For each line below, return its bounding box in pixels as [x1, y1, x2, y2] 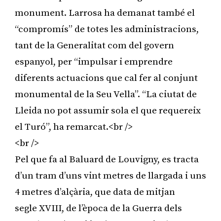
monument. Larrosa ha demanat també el [15, 7, 195, 19]
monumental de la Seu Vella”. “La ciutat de [15, 88, 197, 100]
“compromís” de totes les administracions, [15, 23, 199, 35]
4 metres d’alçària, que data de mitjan [15, 186, 175, 198]
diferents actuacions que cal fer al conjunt [15, 72, 198, 84]
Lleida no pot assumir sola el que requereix [15, 105, 201, 116]
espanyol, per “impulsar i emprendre [15, 56, 173, 68]
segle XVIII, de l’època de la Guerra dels [15, 202, 182, 214]
